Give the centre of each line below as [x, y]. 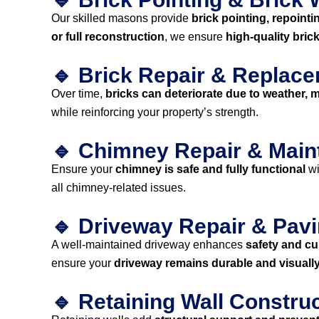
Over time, [78, 94]
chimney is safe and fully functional [210, 169]
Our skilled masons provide [121, 18]
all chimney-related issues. [119, 188]
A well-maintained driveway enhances [148, 245]
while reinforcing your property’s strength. [155, 112]
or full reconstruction [108, 37]
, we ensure [195, 37]
